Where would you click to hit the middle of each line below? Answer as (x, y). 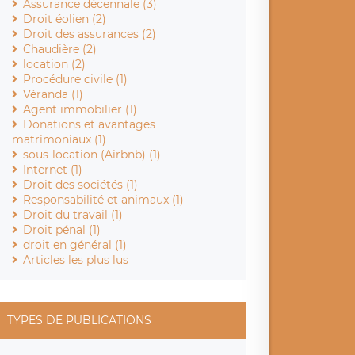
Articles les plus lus (76, 260)
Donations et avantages (90, 124)
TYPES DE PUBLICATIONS (80, 320)
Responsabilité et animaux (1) (104, 199)
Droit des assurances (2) (90, 34)
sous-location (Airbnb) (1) (92, 154)
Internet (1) (53, 169)
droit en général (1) (75, 244)
